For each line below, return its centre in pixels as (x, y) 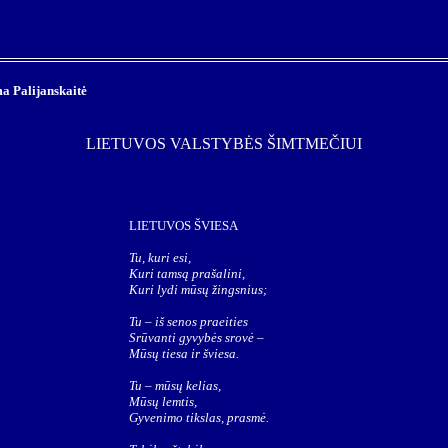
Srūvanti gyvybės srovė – (196, 337)
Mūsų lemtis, (163, 401)
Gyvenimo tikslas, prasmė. (199, 417)
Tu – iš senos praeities (188, 321)
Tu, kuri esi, (160, 257)
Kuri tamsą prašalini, (187, 273)
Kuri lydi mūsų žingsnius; (198, 289)
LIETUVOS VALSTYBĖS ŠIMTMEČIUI (224, 143)
